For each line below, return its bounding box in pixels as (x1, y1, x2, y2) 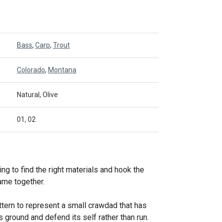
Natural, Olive (16, 91, 58, 99)
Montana (48, 66, 76, 74)
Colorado (16, 66, 45, 74)
